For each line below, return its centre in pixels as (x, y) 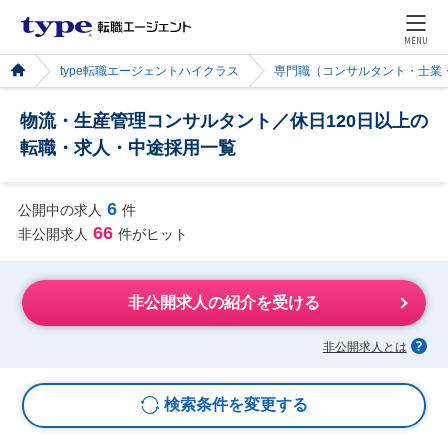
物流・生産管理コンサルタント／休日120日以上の (224, 121)
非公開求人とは (364, 346)
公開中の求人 (59, 209)
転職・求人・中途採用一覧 (128, 148)
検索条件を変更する (235, 405)
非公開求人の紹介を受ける (224, 303)
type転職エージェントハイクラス (149, 71)
